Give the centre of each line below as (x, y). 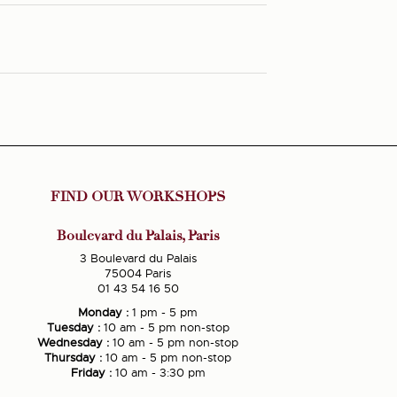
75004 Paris (138, 274)
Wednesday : (74, 343)
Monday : (104, 313)
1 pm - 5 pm (163, 313)
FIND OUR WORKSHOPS (138, 197)
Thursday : (74, 358)
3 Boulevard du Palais (138, 259)
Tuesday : (73, 328)
